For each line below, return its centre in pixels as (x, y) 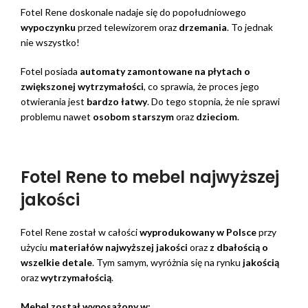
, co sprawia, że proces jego (201, 87)
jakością (260, 263)
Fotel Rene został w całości (80, 232)
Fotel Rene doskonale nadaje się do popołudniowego (133, 12)
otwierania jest (54, 102)
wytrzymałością (76, 278)
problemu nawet (57, 117)
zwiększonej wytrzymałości (82, 87)
